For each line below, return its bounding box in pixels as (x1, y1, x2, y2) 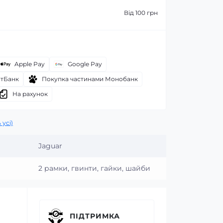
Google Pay (68, 60, 102, 68)
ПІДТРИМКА (70, 211, 120, 221)
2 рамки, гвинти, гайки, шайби (38, 164, 150, 173)
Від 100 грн (124, 9, 158, 16)
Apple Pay (14, 60, 45, 68)
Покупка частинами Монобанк (42, 75, 138, 83)
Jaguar (38, 141, 62, 150)
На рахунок (12, 90, 48, 98)
